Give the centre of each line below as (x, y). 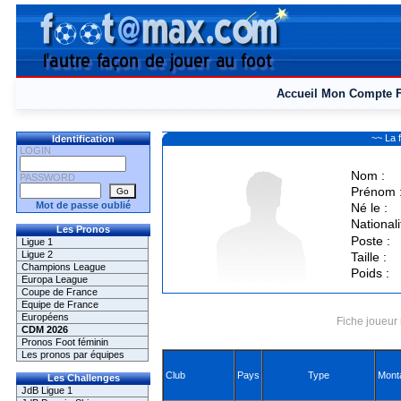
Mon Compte (357, 94)
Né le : (369, 208)
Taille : (368, 257)
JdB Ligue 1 (47, 390)
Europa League (55, 279)
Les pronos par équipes (73, 354)
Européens (45, 317)
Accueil (297, 94)
